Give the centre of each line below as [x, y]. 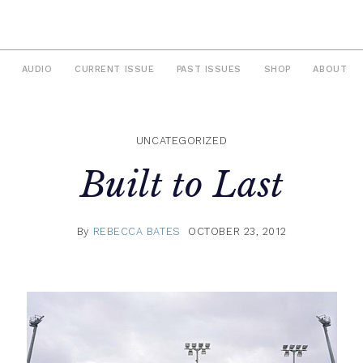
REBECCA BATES [137, 231]
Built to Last [181, 185]
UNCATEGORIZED [181, 141]
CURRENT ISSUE [115, 70]
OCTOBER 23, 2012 [237, 231]
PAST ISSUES [209, 70]
